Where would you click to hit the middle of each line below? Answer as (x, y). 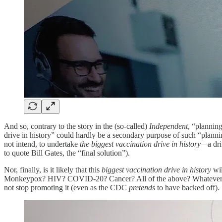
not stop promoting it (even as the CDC (66, 187)
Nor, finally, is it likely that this (52, 169)
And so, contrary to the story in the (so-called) (77, 126)
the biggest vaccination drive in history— (144, 144)
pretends (143, 187)
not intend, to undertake (42, 144)
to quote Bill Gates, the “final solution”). (67, 153)
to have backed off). (188, 187)
